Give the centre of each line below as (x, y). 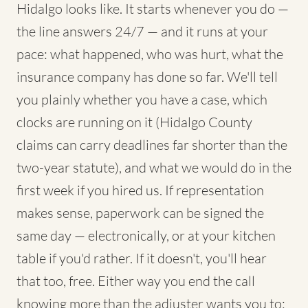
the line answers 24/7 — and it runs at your (142, 31)
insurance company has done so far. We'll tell (147, 77)
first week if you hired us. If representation (140, 190)
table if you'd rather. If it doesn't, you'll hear (142, 258)
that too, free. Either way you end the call (136, 281)
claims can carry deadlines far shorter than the (152, 145)
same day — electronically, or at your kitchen (146, 235)
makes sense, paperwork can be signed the (140, 213)
